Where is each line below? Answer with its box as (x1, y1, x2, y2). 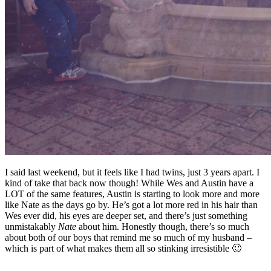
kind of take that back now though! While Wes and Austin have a (5, 177, 253, 188)
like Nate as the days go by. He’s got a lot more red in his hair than (5, 199, 258, 210)
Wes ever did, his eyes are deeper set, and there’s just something (5, 210, 247, 221)
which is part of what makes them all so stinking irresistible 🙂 (5, 243, 241, 253)
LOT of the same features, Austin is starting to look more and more (5, 188, 260, 199)
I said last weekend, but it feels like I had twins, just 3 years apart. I (5, 166, 260, 177)
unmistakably (5, 221, 58, 232)
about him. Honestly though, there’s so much (76, 221, 249, 232)
